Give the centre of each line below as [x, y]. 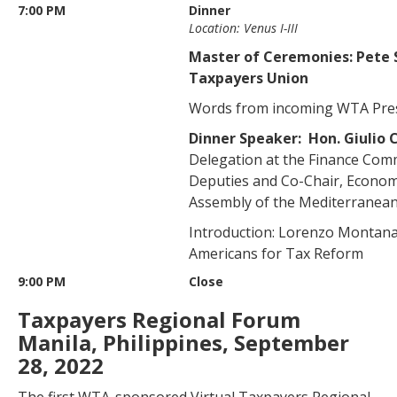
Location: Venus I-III [243, 28]
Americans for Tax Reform [276, 253]
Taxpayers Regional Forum [159, 319]
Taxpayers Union [249, 78]
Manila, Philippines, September [183, 343]
